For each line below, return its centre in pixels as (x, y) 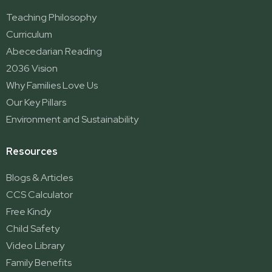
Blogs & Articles (39, 178)
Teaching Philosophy (51, 18)
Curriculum (29, 35)
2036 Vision (32, 69)
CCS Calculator (39, 195)
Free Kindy (29, 212)
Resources (32, 152)
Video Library (35, 246)
